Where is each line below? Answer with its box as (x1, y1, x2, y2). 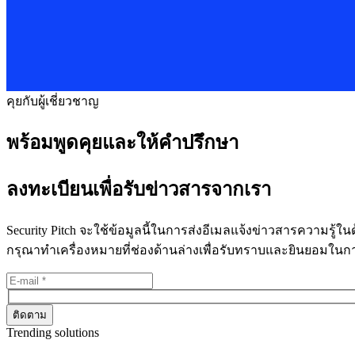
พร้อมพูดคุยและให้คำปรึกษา (6, 132, 239, 153)
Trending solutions (6, 326, 99, 340)
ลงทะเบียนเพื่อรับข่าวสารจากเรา (6, 178, 271, 200)
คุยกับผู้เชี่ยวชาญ (6, 94, 99, 108)
